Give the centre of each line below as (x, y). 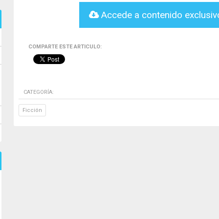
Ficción (32, 110)
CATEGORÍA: (39, 92)
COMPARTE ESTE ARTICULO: (65, 47)
